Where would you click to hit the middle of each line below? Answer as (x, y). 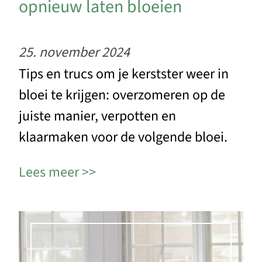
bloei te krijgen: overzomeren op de (122, 95)
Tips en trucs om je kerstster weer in (124, 74)
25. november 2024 (74, 52)
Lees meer (49, 172)
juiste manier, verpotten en (97, 116)
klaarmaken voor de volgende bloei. (123, 137)
